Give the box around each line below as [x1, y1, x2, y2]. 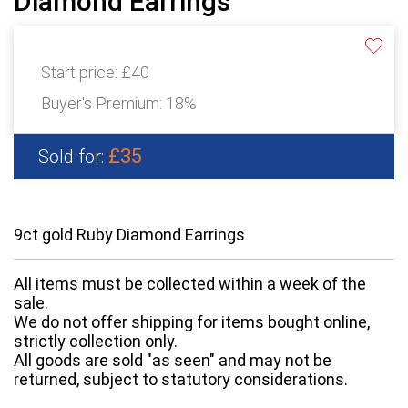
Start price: [41, 63, 121, 83]
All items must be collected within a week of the [14, 274, 366, 294]
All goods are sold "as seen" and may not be [14, 351, 331, 371]
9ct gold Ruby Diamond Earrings [14, 225, 249, 245]
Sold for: [38, 146, 108, 168]
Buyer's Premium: [41, 94, 166, 114]
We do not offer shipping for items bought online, [14, 312, 370, 332]
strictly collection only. [14, 331, 178, 352]
